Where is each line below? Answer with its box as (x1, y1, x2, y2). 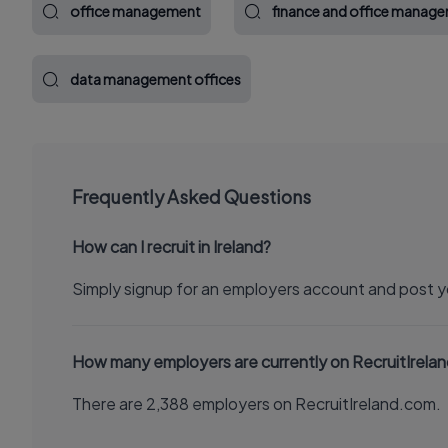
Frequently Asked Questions (72, 185, 311, 208)
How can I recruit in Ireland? (72, 236, 271, 257)
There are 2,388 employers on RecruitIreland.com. (72, 393, 441, 414)
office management (70, 2, 201, 20)
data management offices (70, 70, 241, 88)
